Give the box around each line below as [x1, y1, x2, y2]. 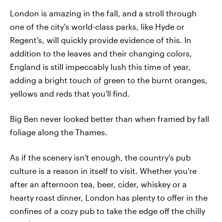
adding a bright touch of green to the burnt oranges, [10, 75, 208, 85]
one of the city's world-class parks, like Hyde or [10, 22, 184, 31]
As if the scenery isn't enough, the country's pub [10, 153, 191, 162]
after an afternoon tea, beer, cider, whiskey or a [10, 179, 187, 189]
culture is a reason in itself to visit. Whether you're [10, 166, 197, 175]
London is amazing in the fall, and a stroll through [10, 8, 197, 18]
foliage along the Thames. [10, 127, 108, 137]
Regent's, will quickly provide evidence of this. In [10, 35, 191, 45]
